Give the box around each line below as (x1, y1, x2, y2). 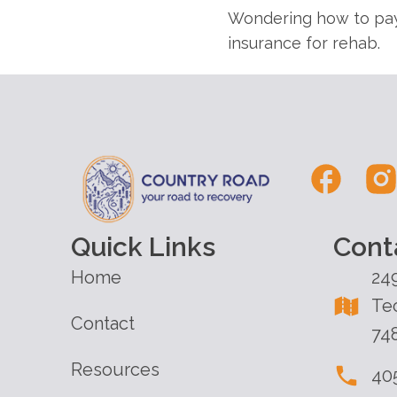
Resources (71, 359, 160, 381)
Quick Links (71, 231, 215, 263)
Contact (71, 313, 135, 335)
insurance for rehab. (228, 33, 380, 52)
